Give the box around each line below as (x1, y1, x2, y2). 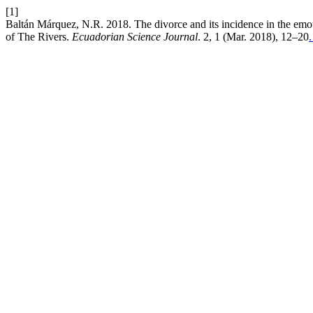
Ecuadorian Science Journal (72, 31, 198, 43)
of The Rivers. (6, 31, 72, 43)
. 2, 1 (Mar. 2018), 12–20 (198, 31, 309, 43)
